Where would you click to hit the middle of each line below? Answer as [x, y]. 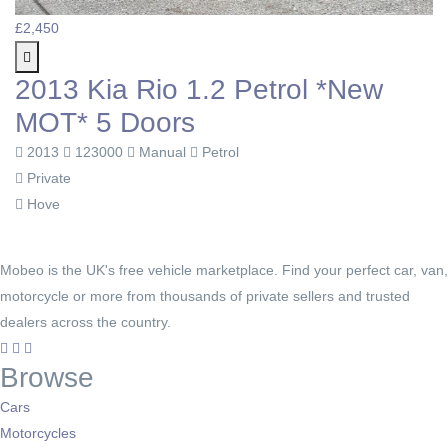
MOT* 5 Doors [105, 123]
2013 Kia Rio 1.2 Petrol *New [199, 90]
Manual [162, 152]
